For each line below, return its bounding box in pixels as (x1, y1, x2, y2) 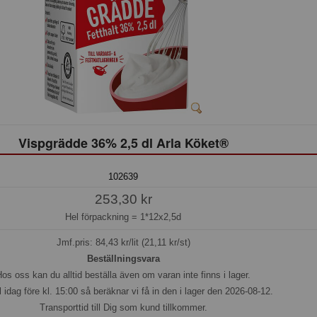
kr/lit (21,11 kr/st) (117, 237, 190, 248)
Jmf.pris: (56, 237, 96, 248)
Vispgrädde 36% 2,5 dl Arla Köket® (18, 133, 229, 152)
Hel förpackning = (65, 211, 140, 222)
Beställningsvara (86, 253, 160, 265)
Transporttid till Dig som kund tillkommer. (39, 302, 207, 313)
